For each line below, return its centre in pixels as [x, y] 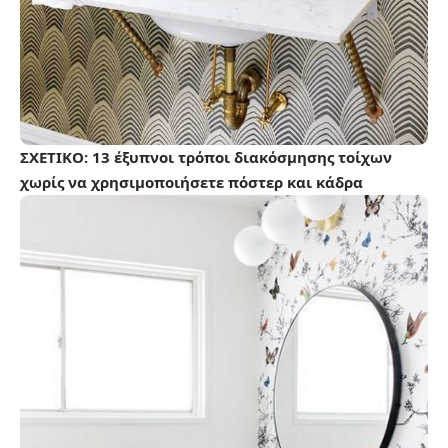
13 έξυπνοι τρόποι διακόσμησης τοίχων [242, 157]
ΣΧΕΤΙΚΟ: [56, 157]
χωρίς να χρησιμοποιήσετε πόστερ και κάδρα [191, 182]
